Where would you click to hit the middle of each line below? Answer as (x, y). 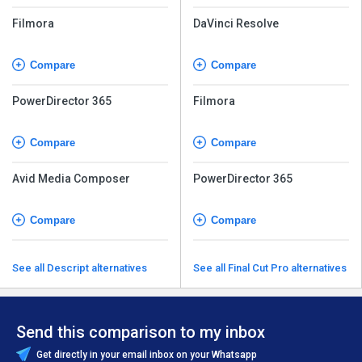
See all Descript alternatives (97, 268)
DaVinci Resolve (236, 24)
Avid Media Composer (71, 179)
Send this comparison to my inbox (141, 333)
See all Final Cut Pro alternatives (287, 268)
